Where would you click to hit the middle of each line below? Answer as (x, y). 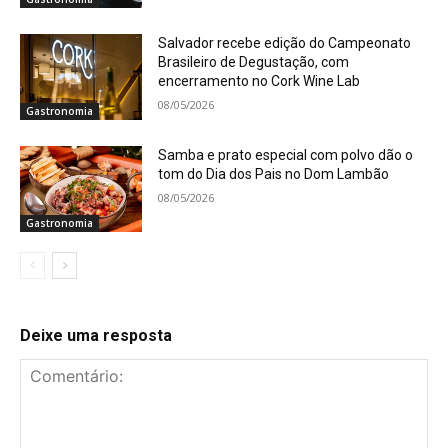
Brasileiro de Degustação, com (254, 62)
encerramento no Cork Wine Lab (259, 81)
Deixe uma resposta (96, 335)
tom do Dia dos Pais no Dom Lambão (274, 173)
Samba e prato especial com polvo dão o (286, 154)
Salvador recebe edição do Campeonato (285, 43)
